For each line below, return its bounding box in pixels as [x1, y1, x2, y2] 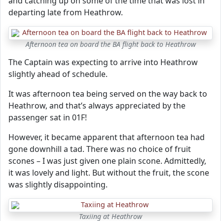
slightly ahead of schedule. [8, 69, 108, 79]
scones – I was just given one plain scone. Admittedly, [8, 155, 206, 166]
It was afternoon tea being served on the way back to [8, 88, 207, 99]
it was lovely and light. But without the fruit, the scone [8, 167, 209, 178]
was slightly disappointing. [8, 179, 108, 190]
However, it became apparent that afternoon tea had [8, 132, 205, 143]
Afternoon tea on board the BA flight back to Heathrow [25, 39, 196, 49]
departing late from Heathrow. [8, 7, 123, 18]
